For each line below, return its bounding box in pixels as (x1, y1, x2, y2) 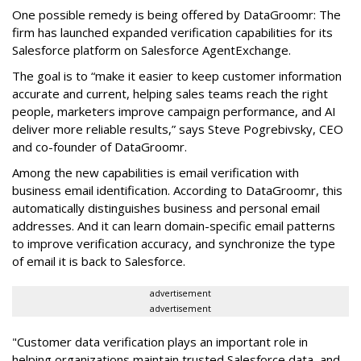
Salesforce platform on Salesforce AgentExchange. (12, 41, 294, 58)
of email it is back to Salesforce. (12, 252, 185, 269)
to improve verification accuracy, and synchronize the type (12, 234, 335, 251)
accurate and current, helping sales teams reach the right (12, 85, 328, 102)
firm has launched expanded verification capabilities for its (12, 23, 333, 40)
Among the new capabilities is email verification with (12, 164, 299, 180)
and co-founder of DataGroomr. (12, 138, 190, 155)
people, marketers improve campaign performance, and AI (12, 102, 336, 119)
